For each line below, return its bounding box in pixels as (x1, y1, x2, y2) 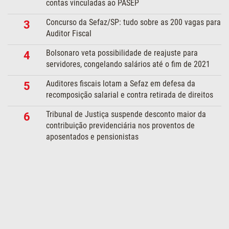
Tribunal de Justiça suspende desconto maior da (46, 109, 207, 120)
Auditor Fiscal (46, 29, 92, 39)
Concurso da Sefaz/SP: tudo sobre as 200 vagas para (46, 17, 221, 28)
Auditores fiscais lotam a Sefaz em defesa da (46, 79, 196, 89)
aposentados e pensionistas (46, 132, 139, 142)
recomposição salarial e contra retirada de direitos (46, 90, 214, 100)
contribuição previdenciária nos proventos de (46, 121, 195, 131)
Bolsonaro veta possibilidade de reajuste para (46, 48, 198, 58)
